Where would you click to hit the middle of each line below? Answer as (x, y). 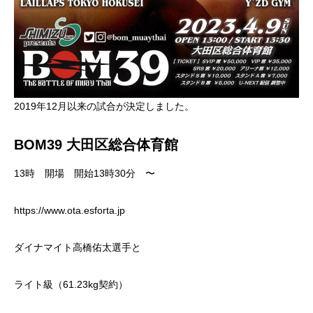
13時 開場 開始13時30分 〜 (85, 173)
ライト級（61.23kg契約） (71, 284)
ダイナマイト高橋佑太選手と (78, 247)
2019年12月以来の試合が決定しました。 (104, 106)
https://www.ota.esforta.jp (70, 210)
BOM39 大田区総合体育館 (96, 144)
